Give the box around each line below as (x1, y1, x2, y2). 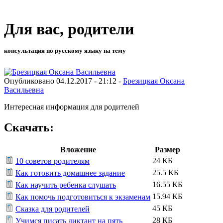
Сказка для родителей (15, 205, 90, 214)
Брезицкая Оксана (123, 76, 185, 85)
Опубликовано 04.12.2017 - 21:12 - (4, 76, 123, 85)
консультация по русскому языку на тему (4, 47, 126, 55)
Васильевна (4, 85, 44, 94)
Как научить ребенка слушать (15, 181, 116, 190)
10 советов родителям (15, 157, 90, 166)
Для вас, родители (4, 20, 134, 38)
